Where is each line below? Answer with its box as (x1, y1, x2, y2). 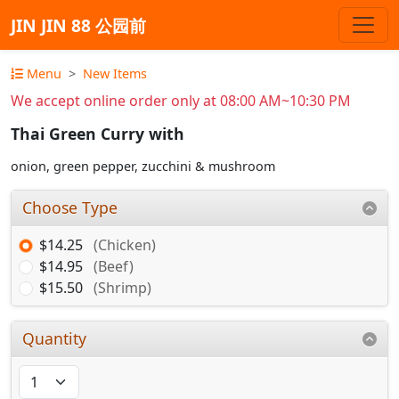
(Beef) (94, 256, 134, 276)
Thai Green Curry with (11, 123, 184, 145)
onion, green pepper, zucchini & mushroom (11, 158, 275, 175)
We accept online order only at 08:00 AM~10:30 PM (11, 91, 351, 110)
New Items (83, 65, 147, 82)
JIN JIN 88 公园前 (11, 12, 146, 37)
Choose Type (22, 197, 118, 219)
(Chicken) (94, 234, 156, 255)
